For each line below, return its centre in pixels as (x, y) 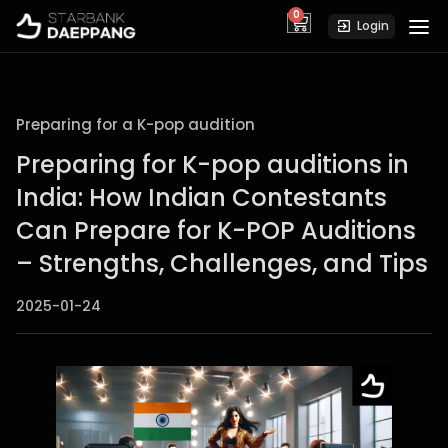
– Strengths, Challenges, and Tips (222, 264)
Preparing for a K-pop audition (135, 125)
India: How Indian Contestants (201, 198)
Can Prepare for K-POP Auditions (216, 231)
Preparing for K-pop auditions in (212, 165)
